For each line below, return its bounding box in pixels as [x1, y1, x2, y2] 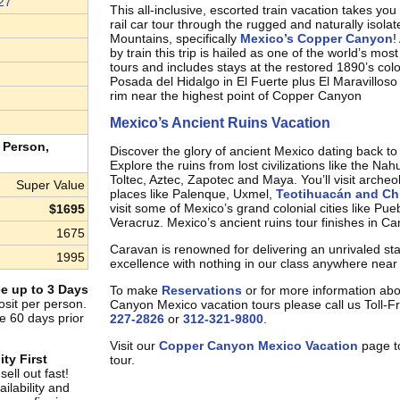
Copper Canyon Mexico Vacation [158, 338, 358, 354]
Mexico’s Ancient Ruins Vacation [109, 115, 330, 131]
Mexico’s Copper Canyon [239, 31, 393, 46]
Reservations [161, 283, 242, 298]
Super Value [16, 178, 85, 192]
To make [109, 283, 162, 298]
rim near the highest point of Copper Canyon [109, 88, 362, 104]
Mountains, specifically [109, 31, 240, 46]
